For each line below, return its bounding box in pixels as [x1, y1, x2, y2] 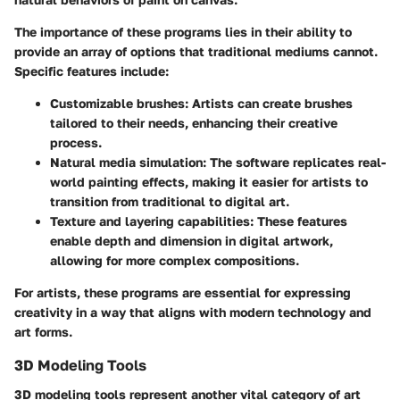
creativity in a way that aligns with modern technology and [14, 304, 371, 321]
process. [50, 135, 102, 151]
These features [254, 213, 347, 229]
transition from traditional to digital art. [50, 194, 289, 210]
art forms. [14, 324, 72, 340]
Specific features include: [14, 63, 169, 79]
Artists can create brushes [188, 96, 353, 112]
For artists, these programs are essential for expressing [14, 285, 351, 301]
